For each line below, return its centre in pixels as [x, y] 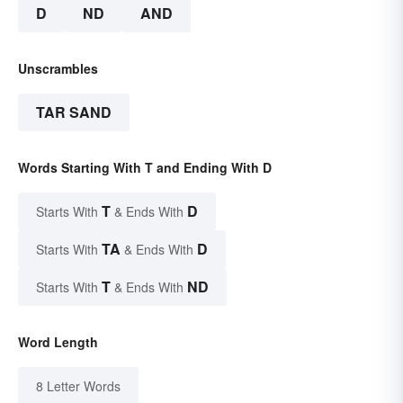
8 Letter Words [78, 386]
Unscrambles [58, 69]
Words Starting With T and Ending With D [145, 168]
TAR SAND [74, 112]
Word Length [58, 342]
